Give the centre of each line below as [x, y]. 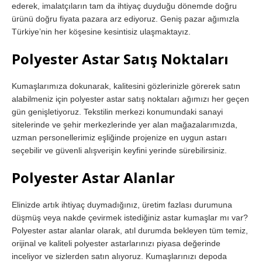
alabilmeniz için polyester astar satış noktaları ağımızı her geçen [130, 99]
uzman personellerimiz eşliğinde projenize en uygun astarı [119, 137]
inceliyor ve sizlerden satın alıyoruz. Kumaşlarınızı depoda [119, 256]
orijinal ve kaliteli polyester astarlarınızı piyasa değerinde [116, 243]
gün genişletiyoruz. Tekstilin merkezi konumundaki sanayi [117, 111]
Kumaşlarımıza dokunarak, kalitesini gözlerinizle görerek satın [126, 86]
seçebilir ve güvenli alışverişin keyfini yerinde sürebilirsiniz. [119, 150]
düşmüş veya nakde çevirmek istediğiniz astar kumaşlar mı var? [130, 217]
